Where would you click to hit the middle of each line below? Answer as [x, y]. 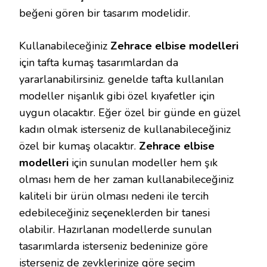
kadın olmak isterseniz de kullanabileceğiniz [125, 129]
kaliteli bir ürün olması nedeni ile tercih [114, 196]
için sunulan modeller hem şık [143, 163]
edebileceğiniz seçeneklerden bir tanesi [114, 213]
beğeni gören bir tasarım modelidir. [105, 13]
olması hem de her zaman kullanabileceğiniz [126, 179]
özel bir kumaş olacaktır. [79, 146]
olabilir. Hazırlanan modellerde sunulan [115, 229]
